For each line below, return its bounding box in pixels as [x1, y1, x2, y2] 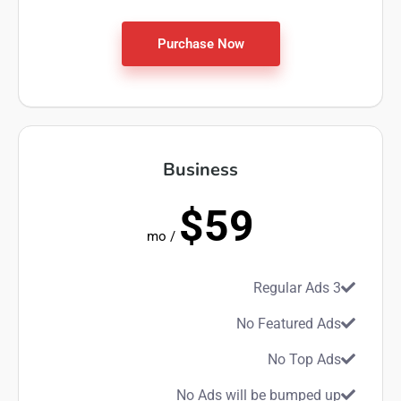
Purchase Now [157, 36, 244, 52]
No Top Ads [268, 351, 341, 368]
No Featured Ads [236, 315, 341, 332]
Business [163, 158, 238, 182]
